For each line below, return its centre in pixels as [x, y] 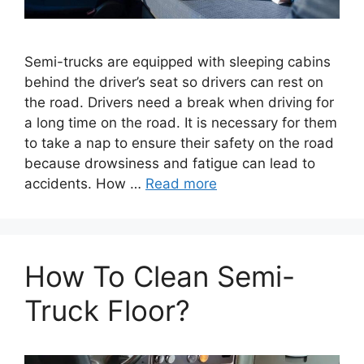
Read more [181, 184]
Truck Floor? [107, 311]
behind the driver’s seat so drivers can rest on [174, 82]
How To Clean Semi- [160, 277]
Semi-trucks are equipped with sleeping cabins [178, 62]
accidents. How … [85, 184]
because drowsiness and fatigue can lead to [170, 164]
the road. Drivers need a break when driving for [179, 103]
